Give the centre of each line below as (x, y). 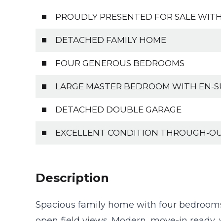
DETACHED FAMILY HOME (111, 40)
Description (72, 178)
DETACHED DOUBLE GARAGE (118, 109)
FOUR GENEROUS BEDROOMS (120, 63)
